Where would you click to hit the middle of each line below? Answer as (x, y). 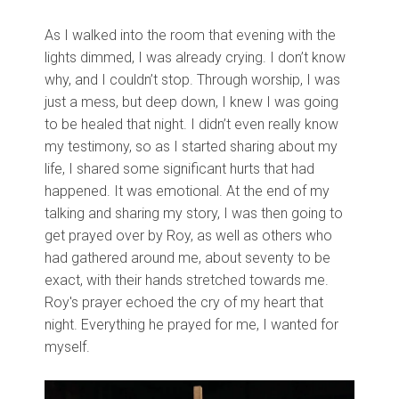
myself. (67, 347)
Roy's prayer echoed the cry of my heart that (184, 302)
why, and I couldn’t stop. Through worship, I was (192, 80)
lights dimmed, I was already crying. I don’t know (195, 57)
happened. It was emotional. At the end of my (187, 191)
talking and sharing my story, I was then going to (194, 213)
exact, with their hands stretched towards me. (187, 280)
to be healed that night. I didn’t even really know (191, 124)
